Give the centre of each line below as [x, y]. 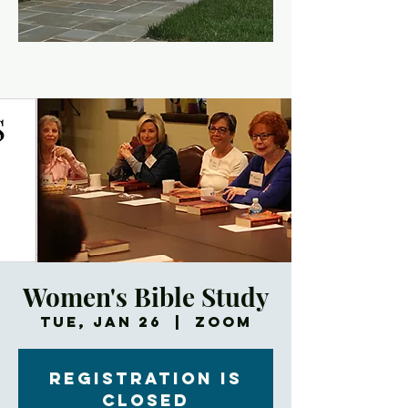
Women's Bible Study [146, 296]
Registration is [146, 378]
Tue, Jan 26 [101, 321]
